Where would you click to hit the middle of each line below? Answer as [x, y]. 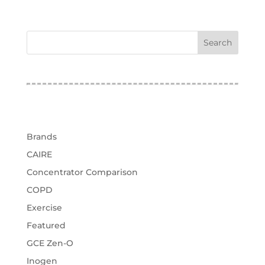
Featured [46, 226]
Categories [55, 119]
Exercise [44, 208]
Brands [41, 137]
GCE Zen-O [50, 243]
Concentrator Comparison [82, 172]
